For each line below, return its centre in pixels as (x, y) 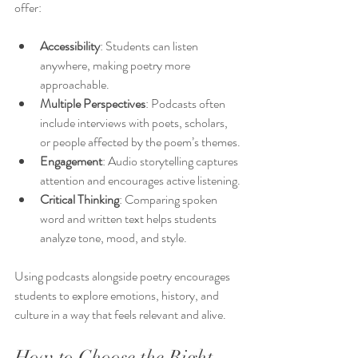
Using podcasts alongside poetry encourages (123, 276)
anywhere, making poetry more (116, 66)
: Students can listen (150, 46)
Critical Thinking (80, 200)
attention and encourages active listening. (140, 181)
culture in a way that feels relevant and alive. (120, 315)
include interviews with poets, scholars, (135, 123)
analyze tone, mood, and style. (113, 238)
